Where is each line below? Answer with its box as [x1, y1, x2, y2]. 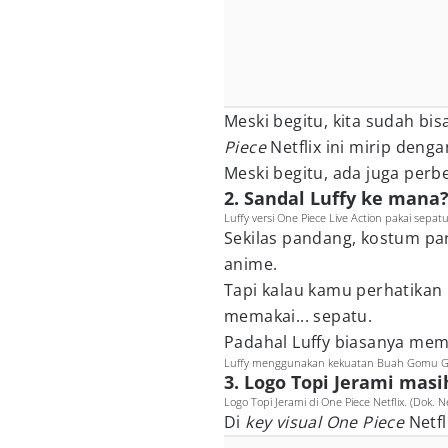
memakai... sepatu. [224, 305, 373, 327]
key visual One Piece [245, 411, 409, 433]
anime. [224, 253, 278, 275]
